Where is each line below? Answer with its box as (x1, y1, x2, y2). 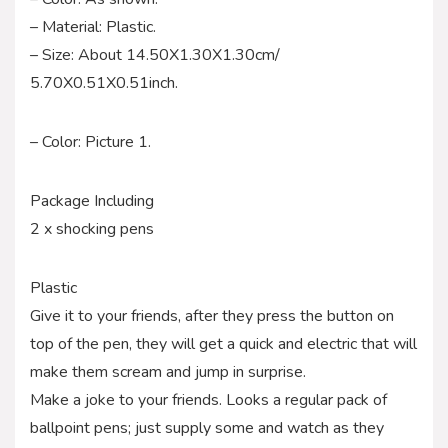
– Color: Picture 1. (30, 130, 151, 153)
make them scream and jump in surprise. (30, 360, 306, 383)
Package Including (30, 189, 154, 212)
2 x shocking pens (30, 217, 154, 240)
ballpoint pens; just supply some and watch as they (30, 416, 384, 439)
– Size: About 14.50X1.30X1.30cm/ (30, 43, 280, 66)
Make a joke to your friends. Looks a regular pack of (30, 388, 387, 411)
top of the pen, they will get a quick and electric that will (30, 332, 417, 355)
